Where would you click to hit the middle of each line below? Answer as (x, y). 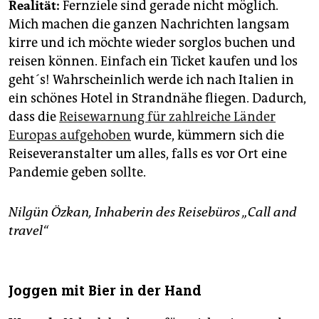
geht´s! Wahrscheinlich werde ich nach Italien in (151, 80)
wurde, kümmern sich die (208, 136)
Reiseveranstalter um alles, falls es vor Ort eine (148, 154)
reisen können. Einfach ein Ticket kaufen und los (153, 62)
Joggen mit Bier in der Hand (105, 291)
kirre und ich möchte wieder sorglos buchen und (152, 43)
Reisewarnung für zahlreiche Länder (167, 117)
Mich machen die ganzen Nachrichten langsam (149, 25)
